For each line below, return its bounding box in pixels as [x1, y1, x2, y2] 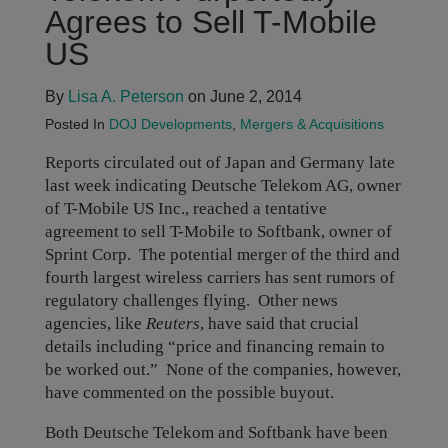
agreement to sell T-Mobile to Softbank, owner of [44, 222, 392, 241]
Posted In [44, 116, 109, 132]
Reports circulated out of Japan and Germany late [44, 153, 395, 172]
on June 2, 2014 [183, 88, 302, 105]
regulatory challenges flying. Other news [44, 291, 338, 310]
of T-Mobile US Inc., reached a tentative [44, 199, 327, 218]
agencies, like [44, 314, 146, 333]
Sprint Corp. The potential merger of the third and [44, 245, 400, 264]
